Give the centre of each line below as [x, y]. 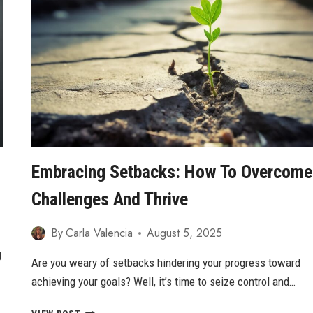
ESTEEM [98, 51]
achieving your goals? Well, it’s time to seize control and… [164, 282]
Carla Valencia [99, 233]
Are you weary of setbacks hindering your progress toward [166, 263]
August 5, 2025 [184, 233]
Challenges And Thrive [110, 199]
